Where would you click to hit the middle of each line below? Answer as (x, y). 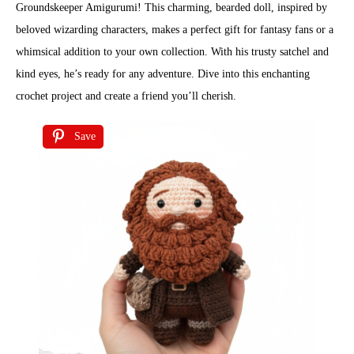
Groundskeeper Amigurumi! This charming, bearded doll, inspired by (171, 8)
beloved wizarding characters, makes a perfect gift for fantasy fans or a (175, 30)
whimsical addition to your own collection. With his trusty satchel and (172, 52)
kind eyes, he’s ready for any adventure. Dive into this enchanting (163, 74)
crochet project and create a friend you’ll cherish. (126, 96)
